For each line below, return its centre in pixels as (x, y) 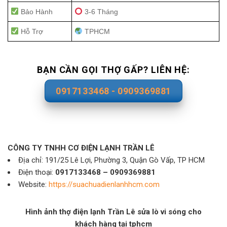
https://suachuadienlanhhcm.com (104, 184)
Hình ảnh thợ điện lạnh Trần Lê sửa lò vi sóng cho (113, 212)
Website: (33, 184)
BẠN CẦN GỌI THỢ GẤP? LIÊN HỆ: (113, 69)
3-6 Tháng (100, 11)
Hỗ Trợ (31, 31)
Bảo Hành (35, 11)
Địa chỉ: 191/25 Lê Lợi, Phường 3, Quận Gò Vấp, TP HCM (111, 160)
